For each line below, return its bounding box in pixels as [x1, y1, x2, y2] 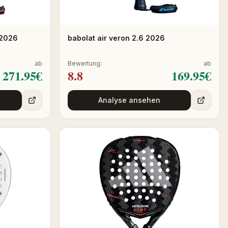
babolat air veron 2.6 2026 [68, 33, 165, 42]
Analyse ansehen [98, 95, 160, 104]
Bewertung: [68, 59, 102, 67]
